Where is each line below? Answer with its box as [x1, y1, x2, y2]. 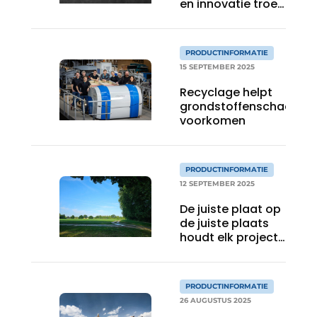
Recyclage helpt [180, 84, 272, 100]
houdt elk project [180, 229, 278, 246]
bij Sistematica [180, 10, 266, 26]
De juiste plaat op [180, 201, 281, 217]
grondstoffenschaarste [180, 98, 315, 115]
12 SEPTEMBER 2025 [180, 179, 255, 188]
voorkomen [180, 113, 246, 129]
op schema [180, 243, 245, 260]
